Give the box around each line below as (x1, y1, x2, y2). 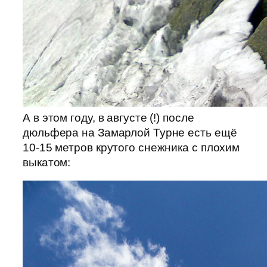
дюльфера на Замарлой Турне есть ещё (23, 126, 237, 139)
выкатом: (23, 156, 71, 169)
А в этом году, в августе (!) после (23, 111, 194, 124)
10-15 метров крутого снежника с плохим (23, 141, 240, 154)
